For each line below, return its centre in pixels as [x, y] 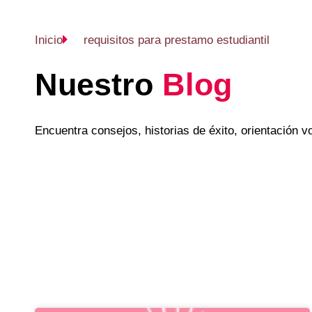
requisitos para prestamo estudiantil [177, 40]
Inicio [49, 40]
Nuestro [94, 84]
